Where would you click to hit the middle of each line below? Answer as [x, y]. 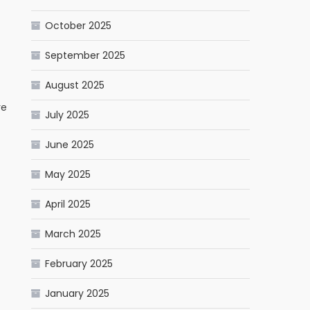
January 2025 [77, 293]
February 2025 [79, 264]
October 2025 [79, 26]
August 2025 [75, 85]
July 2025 [67, 115]
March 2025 [73, 234]
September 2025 [85, 55]
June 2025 [70, 145]
